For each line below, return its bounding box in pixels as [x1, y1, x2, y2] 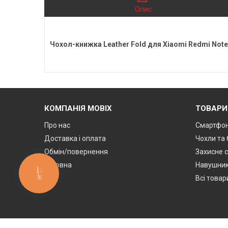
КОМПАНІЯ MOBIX [44, 104, 112, 113]
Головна [44, 161, 72, 169]
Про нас [44, 121, 71, 130]
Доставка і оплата [44, 134, 106, 143]
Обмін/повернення [44, 148, 108, 156]
